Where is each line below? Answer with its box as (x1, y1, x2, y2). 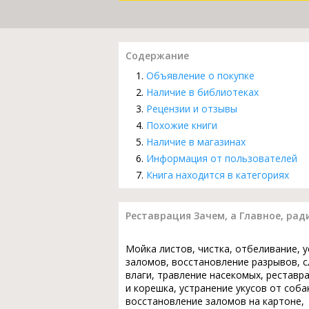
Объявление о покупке (146, 68, 255, 82)
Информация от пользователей (146, 151, 297, 165)
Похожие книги (146, 118, 217, 132)
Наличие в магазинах (146, 134, 246, 148)
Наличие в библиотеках (146, 85, 259, 99)
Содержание (126, 48, 189, 62)
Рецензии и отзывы (146, 101, 237, 115)
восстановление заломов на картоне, (126, 294, 304, 308)
